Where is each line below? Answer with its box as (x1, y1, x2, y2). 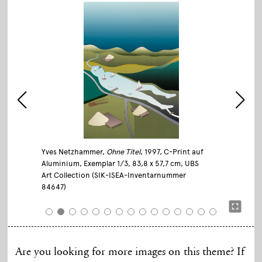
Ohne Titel (106, 147, 140, 156)
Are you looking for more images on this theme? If (15, 246, 245, 258)
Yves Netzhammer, (41, 147, 106, 156)
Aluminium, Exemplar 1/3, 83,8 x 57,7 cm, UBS (41, 158, 199, 168)
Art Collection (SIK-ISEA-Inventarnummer (41, 170, 186, 180)
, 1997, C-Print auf (140, 147, 204, 156)
